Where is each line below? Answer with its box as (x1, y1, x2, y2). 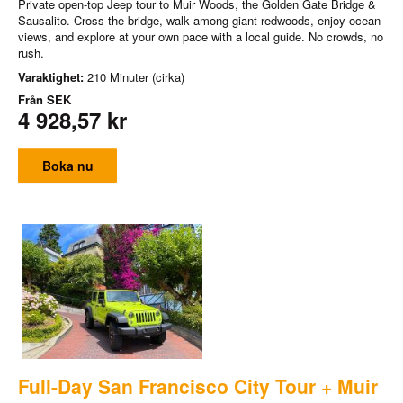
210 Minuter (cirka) (87, 67, 184, 85)
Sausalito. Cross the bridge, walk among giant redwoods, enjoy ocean (18, 11, 381, 29)
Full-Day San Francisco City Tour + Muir (18, 372, 378, 399)
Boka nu (41, 156, 94, 175)
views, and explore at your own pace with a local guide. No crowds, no (18, 27, 383, 45)
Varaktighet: (18, 67, 87, 85)
